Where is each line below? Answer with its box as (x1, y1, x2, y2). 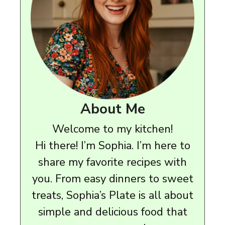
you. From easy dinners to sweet (32, 171, 193, 187)
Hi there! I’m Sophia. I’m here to (35, 138, 190, 154)
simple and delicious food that (38, 204, 187, 220)
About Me (80, 99, 145, 119)
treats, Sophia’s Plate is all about (32, 188, 193, 203)
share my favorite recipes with (38, 155, 187, 170)
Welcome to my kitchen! (52, 122, 173, 137)
